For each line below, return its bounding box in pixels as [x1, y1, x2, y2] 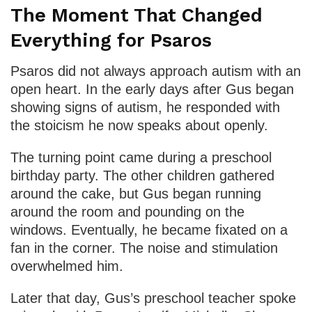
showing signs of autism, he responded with [10, 100, 280, 116]
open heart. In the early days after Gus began [10, 81, 294, 97]
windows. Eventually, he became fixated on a [10, 222, 288, 238]
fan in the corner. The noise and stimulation [10, 240, 278, 256]
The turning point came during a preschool [10, 150, 272, 166]
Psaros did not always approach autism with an [10, 63, 301, 79]
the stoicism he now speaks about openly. [10, 118, 268, 134]
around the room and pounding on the [10, 204, 244, 220]
